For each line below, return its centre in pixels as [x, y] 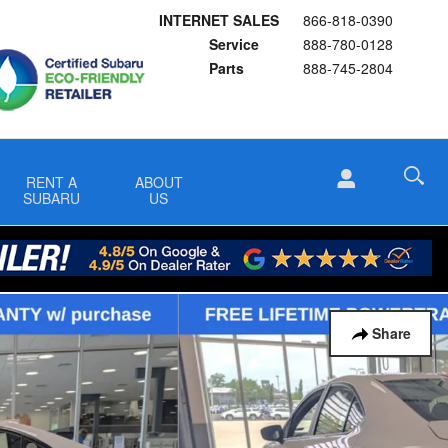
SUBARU [52, 198]
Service [234, 44]
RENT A [52, 182]
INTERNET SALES [219, 20]
